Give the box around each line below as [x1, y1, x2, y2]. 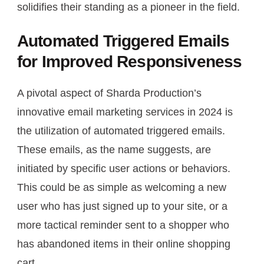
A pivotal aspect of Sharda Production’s [17, 87, 202, 99]
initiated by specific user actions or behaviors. [17, 162, 230, 174]
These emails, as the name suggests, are [17, 143, 211, 156]
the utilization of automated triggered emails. [17, 124, 225, 137]
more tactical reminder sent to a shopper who [17, 219, 229, 231]
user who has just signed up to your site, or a [17, 200, 227, 212]
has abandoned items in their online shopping [17, 237, 230, 250]
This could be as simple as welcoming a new [17, 181, 226, 193]
